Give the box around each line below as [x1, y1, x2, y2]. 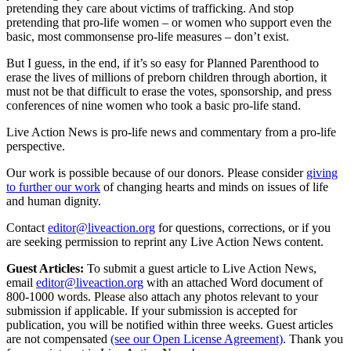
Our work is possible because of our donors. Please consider [6, 165, 303, 179]
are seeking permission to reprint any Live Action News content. [6, 234, 324, 248]
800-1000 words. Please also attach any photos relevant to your [6, 289, 318, 303]
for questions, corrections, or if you [158, 220, 331, 234]
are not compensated [6, 331, 107, 346]
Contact [6, 220, 45, 234]
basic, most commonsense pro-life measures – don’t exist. [6, 29, 289, 43]
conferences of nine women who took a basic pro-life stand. [6, 98, 301, 112]
